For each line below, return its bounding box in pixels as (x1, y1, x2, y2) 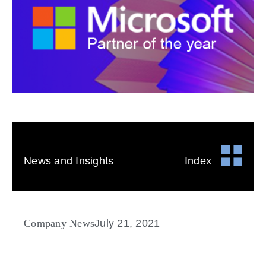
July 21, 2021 (94, 217, 160, 230)
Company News (24, 217, 94, 230)
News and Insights (24, 155, 114, 167)
